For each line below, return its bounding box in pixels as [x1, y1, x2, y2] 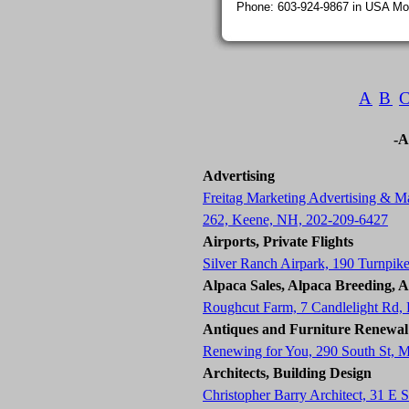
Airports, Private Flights [203, 234, 353, 249]
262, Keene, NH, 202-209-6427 [203, 212, 388, 227]
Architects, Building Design [203, 365, 372, 381]
